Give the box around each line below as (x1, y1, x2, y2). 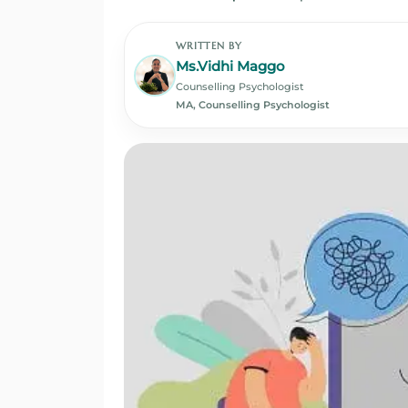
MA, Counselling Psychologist (176, 98, 330, 111)
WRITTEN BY (176, 39, 242, 52)
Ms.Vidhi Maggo (176, 58, 285, 75)
